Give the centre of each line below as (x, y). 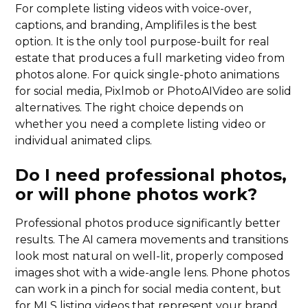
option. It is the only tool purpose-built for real (143, 42)
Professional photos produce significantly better (148, 223)
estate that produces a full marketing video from (150, 58)
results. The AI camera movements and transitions (152, 240)
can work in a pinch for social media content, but (148, 289)
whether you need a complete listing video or (141, 124)
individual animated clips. (84, 141)
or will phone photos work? (136, 195)
